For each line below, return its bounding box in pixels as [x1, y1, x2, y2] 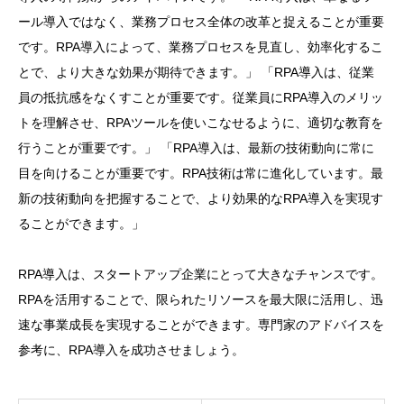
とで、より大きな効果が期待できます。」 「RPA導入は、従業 [18, 65, 374, 80]
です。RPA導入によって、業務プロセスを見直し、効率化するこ [18, 40, 383, 55]
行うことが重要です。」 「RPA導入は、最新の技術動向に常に [18, 141, 374, 156]
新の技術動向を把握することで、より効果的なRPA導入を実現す [18, 191, 383, 207]
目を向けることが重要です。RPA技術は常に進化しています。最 [18, 166, 383, 181]
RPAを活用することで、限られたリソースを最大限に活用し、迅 [18, 292, 383, 308]
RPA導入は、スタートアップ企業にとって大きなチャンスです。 [18, 267, 383, 282]
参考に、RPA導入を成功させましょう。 [18, 343, 244, 358]
